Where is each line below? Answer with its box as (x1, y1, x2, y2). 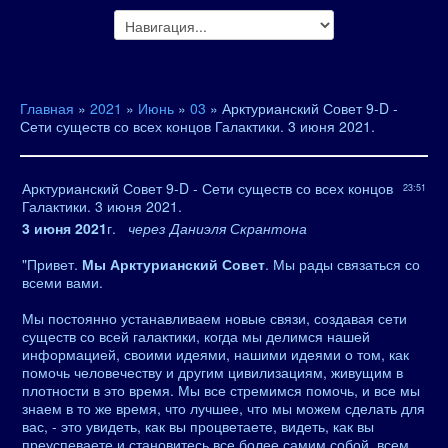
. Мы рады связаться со (265, 254, 420, 274)
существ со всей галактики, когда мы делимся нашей (22, 326, 370, 346)
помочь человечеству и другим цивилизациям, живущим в (22, 362, 403, 382)
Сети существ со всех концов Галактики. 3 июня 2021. (20, 116, 375, 136)
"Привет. (22, 254, 82, 274)
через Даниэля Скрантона (124, 218, 307, 238)
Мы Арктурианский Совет (82, 254, 265, 274)
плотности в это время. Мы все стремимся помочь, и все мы (22, 380, 420, 400)
